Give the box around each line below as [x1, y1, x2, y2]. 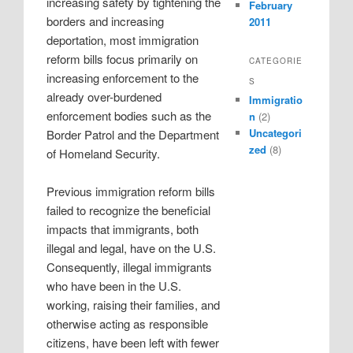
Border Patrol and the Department [46, 126, 220, 143]
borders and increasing [46, 13, 165, 30]
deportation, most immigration [46, 32, 199, 49]
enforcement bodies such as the [46, 107, 212, 124]
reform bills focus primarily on [46, 50, 199, 68]
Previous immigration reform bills [46, 183, 216, 200]
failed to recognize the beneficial [46, 202, 211, 219]
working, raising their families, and [46, 296, 221, 314]
